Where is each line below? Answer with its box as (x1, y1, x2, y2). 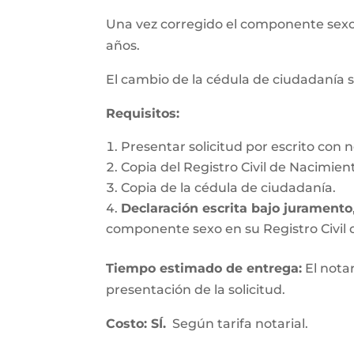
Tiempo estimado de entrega (106, 261, 299, 276)
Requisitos (106, 106, 177, 121)
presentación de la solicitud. (106, 282, 286, 297)
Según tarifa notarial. (166, 316, 309, 331)
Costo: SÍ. (106, 316, 167, 331)
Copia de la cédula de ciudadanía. (121, 180, 337, 195)
